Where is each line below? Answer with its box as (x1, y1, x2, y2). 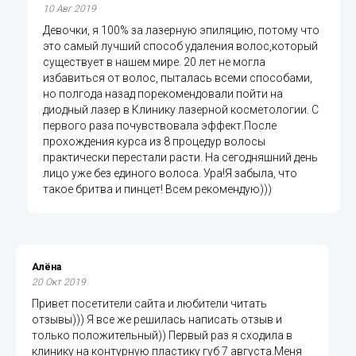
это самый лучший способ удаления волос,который (43, 39, 318, 52)
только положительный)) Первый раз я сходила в (32, 328, 292, 342)
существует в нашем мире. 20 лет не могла (43, 55, 265, 68)
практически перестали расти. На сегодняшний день (43, 150, 318, 164)
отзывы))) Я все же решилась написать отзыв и (32, 312, 282, 326)
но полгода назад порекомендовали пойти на (43, 87, 283, 100)
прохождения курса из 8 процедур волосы (43, 134, 265, 148)
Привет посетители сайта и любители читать (32, 296, 267, 310)
